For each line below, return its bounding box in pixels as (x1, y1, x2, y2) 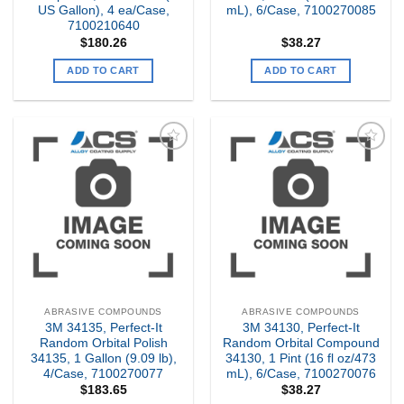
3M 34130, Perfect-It (242, 321, 360, 335)
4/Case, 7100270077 (43, 367, 163, 381)
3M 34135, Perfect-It (44, 321, 162, 335)
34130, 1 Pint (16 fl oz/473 (225, 352, 376, 366)
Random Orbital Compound (222, 336, 380, 351)
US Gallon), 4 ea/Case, (37, 4, 170, 18)
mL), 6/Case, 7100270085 (225, 4, 376, 18)
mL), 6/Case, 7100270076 (225, 367, 376, 381)
